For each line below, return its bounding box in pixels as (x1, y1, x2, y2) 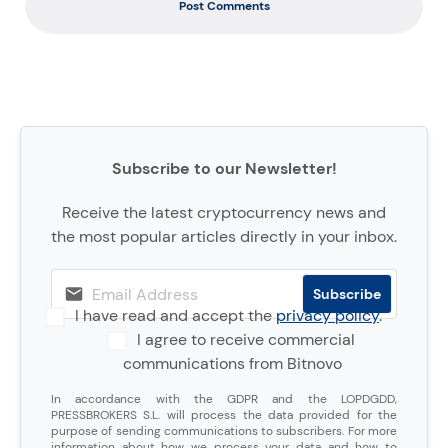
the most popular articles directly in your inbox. (51, 226, 397, 248)
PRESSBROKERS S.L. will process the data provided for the (51, 407, 397, 424)
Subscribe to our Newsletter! (111, 158, 337, 180)
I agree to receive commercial (137, 329, 355, 351)
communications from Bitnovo (122, 353, 342, 375)
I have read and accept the (75, 305, 276, 327)
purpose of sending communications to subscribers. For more (51, 423, 397, 440)
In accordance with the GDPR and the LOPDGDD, (51, 391, 397, 408)
